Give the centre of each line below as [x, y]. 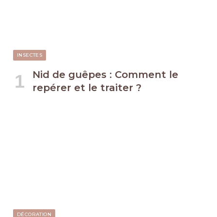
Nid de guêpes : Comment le [105, 75]
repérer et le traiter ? [87, 88]
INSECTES [30, 55]
